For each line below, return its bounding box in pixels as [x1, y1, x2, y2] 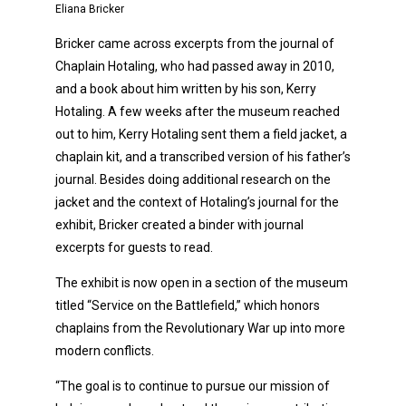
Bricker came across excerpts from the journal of [55, 35, 334, 51]
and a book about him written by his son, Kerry [55, 81, 316, 96]
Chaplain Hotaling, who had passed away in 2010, [55, 58, 334, 73]
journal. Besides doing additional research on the [55, 171, 331, 187]
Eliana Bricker [55, 2, 124, 15]
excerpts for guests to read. [55, 239, 213, 255]
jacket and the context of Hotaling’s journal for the [55, 194, 339, 209]
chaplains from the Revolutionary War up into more [55, 320, 345, 335]
